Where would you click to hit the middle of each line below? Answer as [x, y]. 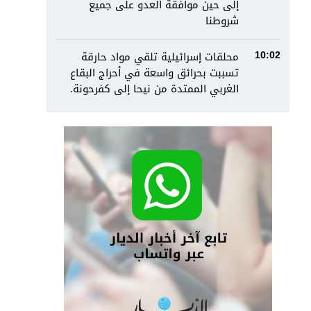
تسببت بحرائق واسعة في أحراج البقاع [155, 73]
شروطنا [222, 21]
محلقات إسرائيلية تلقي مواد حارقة [160, 57]
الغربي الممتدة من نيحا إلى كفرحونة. [155, 89]
